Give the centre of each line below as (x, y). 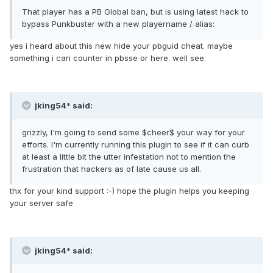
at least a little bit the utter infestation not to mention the (129, 157)
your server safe (41, 203)
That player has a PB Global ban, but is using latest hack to (135, 12)
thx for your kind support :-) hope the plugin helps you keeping (129, 191)
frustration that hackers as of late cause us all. (112, 169)
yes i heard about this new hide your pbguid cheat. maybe (121, 46)
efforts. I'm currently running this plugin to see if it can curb (136, 145)
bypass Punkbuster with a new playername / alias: (118, 24)
